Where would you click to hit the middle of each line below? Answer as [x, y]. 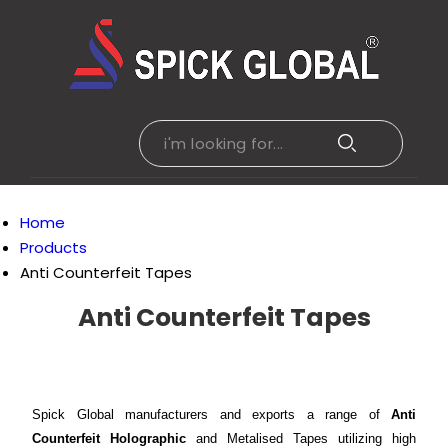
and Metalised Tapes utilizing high [301, 438]
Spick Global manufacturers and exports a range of [211, 414]
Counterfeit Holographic [109, 438]
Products [53, 247]
